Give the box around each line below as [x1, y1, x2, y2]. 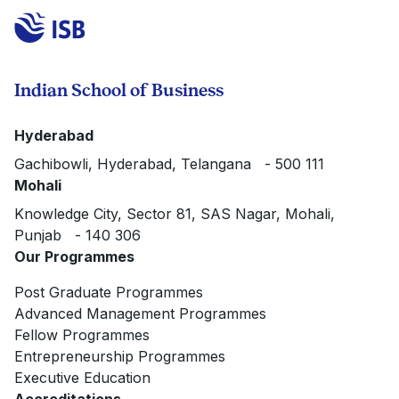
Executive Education [14, 369, 151, 387]
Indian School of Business [14, 80, 224, 100]
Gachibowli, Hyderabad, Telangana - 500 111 [14, 155, 324, 173]
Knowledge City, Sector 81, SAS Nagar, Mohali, [14, 205, 335, 223]
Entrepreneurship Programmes [14, 347, 225, 365]
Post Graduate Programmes [14, 283, 203, 301]
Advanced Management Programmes [14, 305, 266, 322]
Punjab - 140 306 [14, 226, 141, 244]
